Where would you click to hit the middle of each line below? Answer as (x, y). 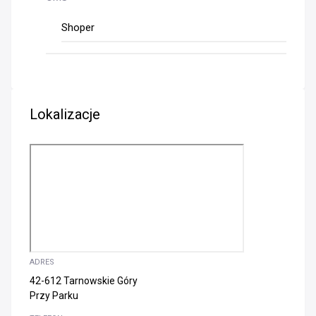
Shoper (78, 27)
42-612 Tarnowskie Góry (84, 280)
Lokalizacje (65, 114)
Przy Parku (54, 295)
